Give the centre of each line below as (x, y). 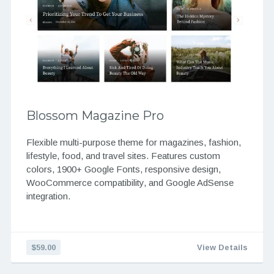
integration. (48, 196)
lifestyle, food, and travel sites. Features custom (123, 156)
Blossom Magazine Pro (95, 116)
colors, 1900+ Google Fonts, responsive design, (123, 169)
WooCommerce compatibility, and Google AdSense (130, 183)
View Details (223, 248)
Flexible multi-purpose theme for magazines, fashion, (133, 143)
